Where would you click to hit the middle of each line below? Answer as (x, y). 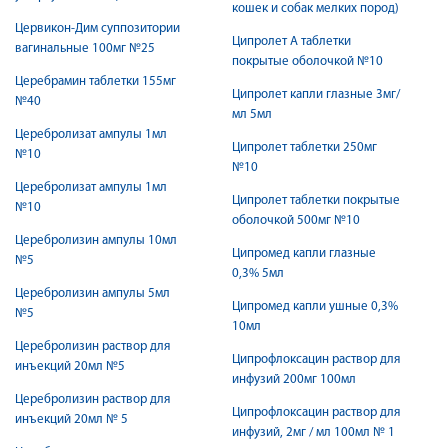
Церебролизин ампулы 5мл (92, 293)
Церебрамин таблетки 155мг (95, 81)
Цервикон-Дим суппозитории (97, 28)
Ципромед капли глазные (304, 253)
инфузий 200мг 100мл (294, 379)
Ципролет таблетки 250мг (304, 147)
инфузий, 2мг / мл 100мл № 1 (313, 432)
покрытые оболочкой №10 (307, 61)
